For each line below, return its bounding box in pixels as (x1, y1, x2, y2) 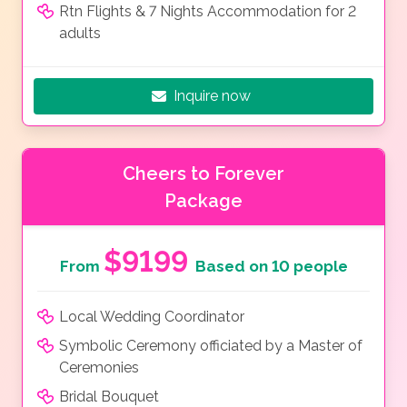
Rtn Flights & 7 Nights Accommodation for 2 (59, 3, 356, 21)
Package (164, 190, 243, 213)
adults (59, 25, 101, 43)
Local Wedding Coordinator (59, 308, 244, 326)
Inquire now (174, 87, 251, 105)
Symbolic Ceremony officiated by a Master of (59, 337, 362, 355)
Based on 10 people (194, 257, 348, 276)
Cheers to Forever (123, 163, 284, 185)
